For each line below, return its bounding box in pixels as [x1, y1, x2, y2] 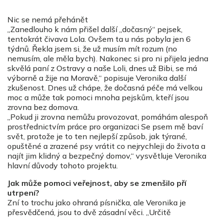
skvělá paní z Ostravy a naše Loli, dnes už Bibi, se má [7, 63, 197, 73]
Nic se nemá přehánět [7, 15, 88, 25]
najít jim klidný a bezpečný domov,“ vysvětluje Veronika [7, 151, 206, 161]
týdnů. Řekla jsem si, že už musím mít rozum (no [7, 44, 177, 54]
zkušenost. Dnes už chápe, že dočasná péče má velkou [7, 83, 202, 93]
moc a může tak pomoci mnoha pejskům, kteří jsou [7, 92, 189, 103]
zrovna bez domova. [7, 102, 79, 112]
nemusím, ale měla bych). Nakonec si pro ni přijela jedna [7, 54, 208, 64]
